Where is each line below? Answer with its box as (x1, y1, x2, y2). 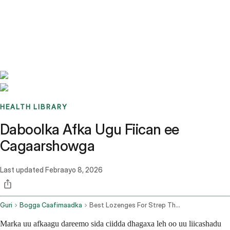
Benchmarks (12, 8, 53, 17)
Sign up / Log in (25, 21, 78, 30)
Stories (53, 8, 75, 17)
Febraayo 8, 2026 (45, 165, 103, 175)
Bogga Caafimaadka (20, 201, 82, 209)
